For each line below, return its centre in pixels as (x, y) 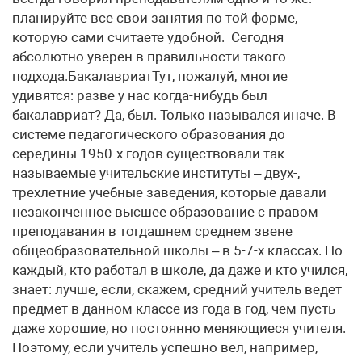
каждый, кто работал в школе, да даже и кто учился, (180, 270)
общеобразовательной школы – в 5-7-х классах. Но (177, 250)
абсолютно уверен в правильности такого (149, 57)
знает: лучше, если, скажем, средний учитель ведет (177, 289)
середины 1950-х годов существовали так (148, 154)
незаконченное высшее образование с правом (165, 212)
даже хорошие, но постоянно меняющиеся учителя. (179, 328)
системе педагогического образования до (149, 134)
